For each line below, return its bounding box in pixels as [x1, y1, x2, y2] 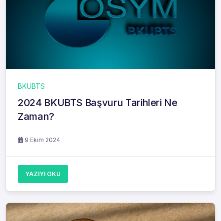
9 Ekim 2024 [23, 136, 60, 144]
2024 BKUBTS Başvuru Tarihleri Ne [18, 97, 178, 109]
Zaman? [18, 110, 54, 123]
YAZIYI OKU [25, 170, 61, 178]
